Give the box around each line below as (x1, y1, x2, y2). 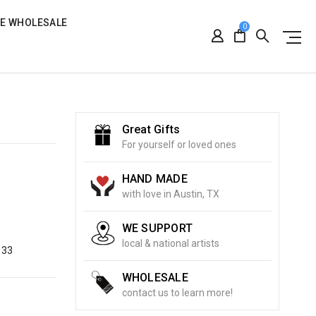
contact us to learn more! (121, 287, 233, 298)
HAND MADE (121, 172, 188, 186)
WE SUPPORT (121, 221, 193, 235)
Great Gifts (121, 123, 181, 136)
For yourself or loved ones (121, 139, 236, 150)
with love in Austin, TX (121, 188, 219, 200)
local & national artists (121, 238, 219, 249)
